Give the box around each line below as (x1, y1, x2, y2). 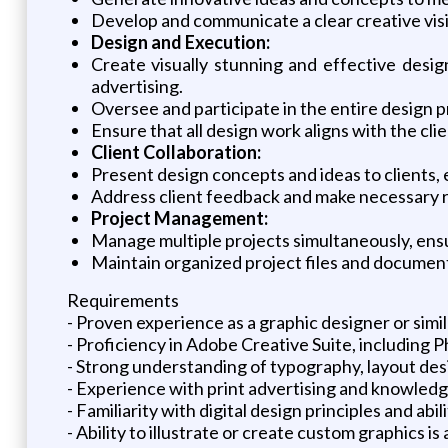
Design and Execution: (90, 30, 270, 53)
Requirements (66, 288, 179, 311)
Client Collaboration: (90, 140, 261, 163)
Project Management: (90, 206, 268, 229)
